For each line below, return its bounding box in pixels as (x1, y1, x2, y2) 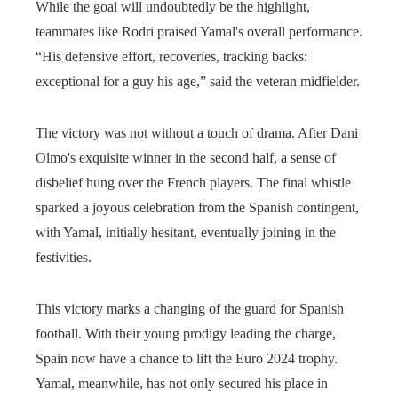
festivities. (36, 249, 92, 265)
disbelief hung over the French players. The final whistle (36, 174, 351, 190)
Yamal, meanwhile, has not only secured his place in (36, 375, 328, 391)
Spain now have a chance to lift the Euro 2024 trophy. (36, 350, 338, 366)
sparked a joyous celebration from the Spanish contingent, (36, 199, 359, 215)
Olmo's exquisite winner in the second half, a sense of (36, 149, 336, 165)
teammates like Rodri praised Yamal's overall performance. (36, 23, 362, 39)
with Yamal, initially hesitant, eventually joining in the (36, 224, 336, 240)
